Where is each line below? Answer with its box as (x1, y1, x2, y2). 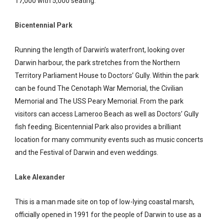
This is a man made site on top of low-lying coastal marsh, (15, 197, 194, 206)
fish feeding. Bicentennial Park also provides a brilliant (15, 122, 181, 131)
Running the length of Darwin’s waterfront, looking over (15, 45, 185, 54)
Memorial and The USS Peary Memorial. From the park (15, 97, 184, 105)
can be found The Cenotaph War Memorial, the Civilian (15, 84, 183, 92)
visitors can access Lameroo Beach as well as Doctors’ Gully (15, 110, 199, 118)
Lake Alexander (15, 173, 65, 181)
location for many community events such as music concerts (15, 135, 203, 144)
